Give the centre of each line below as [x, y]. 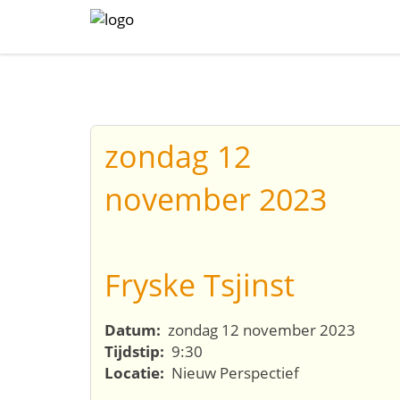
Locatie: [136, 373]
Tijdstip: [136, 351]
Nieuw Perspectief [233, 373]
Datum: [134, 330]
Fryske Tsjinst [200, 285]
